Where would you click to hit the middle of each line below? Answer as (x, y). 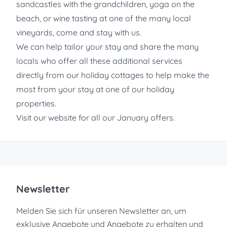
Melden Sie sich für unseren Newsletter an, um (101, 211)
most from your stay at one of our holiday (95, 89)
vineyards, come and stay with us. (79, 32)
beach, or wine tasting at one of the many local (104, 18)
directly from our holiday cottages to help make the (113, 75)
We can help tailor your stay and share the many (107, 46)
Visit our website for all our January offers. (96, 117)
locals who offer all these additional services (99, 61)
